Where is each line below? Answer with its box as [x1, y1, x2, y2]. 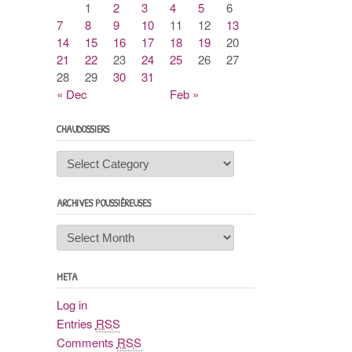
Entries [56, 315, 96, 332]
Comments [56, 334, 117, 350]
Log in [56, 296, 87, 313]
